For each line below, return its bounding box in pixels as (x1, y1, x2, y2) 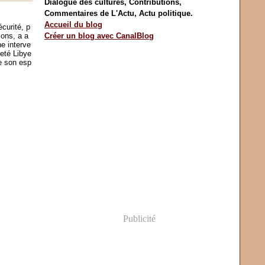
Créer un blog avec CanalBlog (44, 31, 154, 40)
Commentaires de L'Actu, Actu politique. (44, 9, 193, 18)
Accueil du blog (44, 20, 102, 29)
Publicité (122, 214, 156, 224)
